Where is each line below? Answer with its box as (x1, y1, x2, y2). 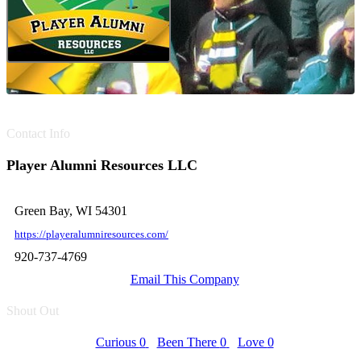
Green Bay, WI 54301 (15, 204, 127, 218)
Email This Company (130, 272, 239, 286)
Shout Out (6, 304, 59, 317)
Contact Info (6, 127, 70, 140)
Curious (95, 335, 139, 349)
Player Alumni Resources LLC (6, 157, 197, 173)
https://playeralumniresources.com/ (15, 229, 168, 240)
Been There (156, 335, 220, 349)
